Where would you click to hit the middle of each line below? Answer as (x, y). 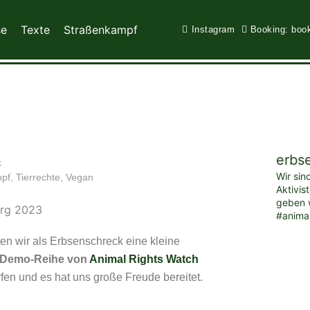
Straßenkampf (101, 30)
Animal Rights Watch (144, 259)
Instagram (213, 29)
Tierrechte (38, 177)
